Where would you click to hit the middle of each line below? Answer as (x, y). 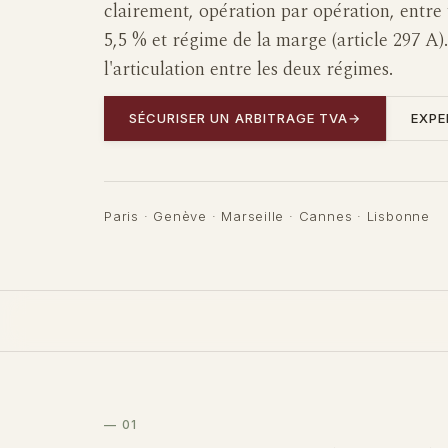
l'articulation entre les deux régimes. (248, 69)
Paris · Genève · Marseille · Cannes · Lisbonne (267, 215)
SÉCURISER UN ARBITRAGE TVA (239, 117)
